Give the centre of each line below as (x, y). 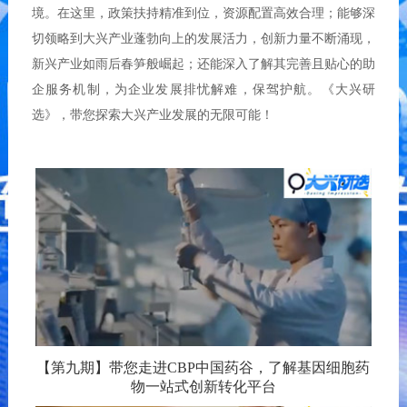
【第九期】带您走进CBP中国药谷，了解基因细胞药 (203, 367)
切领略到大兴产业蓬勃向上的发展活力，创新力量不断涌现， (203, 39)
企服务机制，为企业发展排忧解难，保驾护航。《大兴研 (203, 89)
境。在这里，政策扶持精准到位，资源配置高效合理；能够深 (203, 13)
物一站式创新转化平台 (203, 386)
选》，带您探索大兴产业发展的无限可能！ (152, 115)
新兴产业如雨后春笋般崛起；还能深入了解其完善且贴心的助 (203, 64)
